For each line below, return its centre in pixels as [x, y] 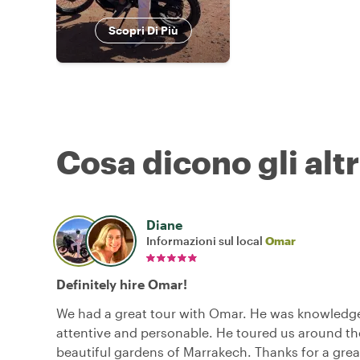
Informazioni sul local [206, 241]
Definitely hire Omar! [122, 284]
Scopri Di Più [143, 31]
